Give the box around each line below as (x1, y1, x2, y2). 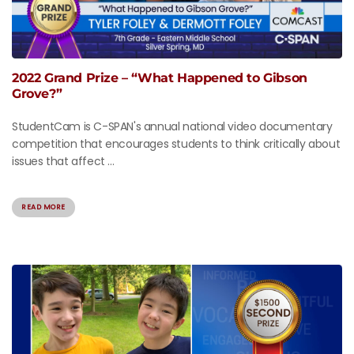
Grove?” (12, 86, 62, 102)
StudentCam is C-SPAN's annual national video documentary (12, 119, 333, 135)
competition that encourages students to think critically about (12, 136, 341, 153)
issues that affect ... (12, 153, 115, 170)
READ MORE (21, 202, 66, 213)
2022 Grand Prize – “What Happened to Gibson (12, 70, 307, 86)
